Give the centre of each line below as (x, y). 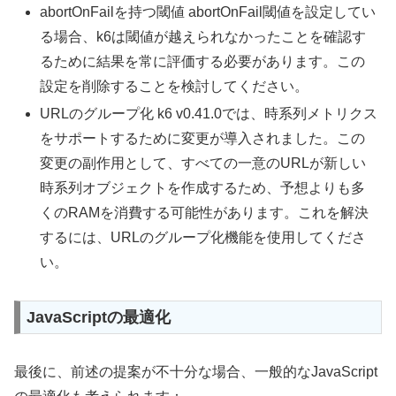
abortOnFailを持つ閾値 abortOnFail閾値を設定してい (208, 11)
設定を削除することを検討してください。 (175, 86)
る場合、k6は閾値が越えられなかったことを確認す (203, 36)
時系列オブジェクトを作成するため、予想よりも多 (203, 188)
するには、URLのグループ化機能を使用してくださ (203, 237)
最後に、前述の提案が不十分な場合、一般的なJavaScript (196, 372)
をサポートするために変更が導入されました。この (203, 138)
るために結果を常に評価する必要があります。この (203, 61)
